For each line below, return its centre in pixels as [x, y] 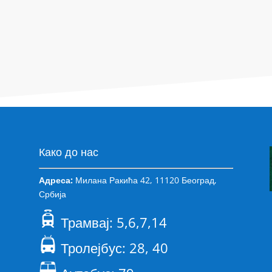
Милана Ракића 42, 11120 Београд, [144, 180]
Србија [52, 194]
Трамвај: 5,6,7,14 [112, 222]
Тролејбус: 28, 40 [112, 247]
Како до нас [68, 151]
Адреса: [56, 180]
